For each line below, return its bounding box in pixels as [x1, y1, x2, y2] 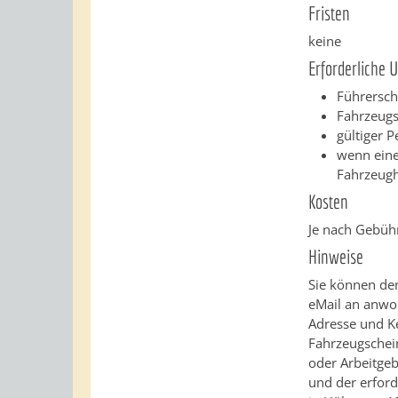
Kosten [308, 190, 349, 212]
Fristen [308, 2, 351, 24]
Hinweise [308, 245, 364, 267]
